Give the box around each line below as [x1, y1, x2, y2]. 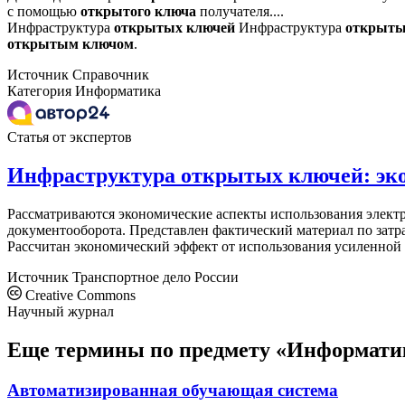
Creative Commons [22, 287, 136, 303]
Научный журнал [7, 304, 114, 319]
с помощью [7, 4, 80, 20]
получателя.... [196, 4, 284, 20]
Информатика [75, 83, 161, 99]
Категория [7, 83, 71, 99]
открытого [80, 4, 151, 20]
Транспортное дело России [72, 269, 239, 285]
